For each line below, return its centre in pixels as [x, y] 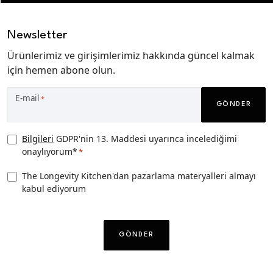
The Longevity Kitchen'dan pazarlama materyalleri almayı [139, 176]
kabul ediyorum [54, 189]
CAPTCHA [29, 214]
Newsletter [37, 35]
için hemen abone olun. [61, 70]
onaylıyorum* [50, 152]
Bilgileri [38, 139]
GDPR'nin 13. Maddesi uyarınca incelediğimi [145, 139]
